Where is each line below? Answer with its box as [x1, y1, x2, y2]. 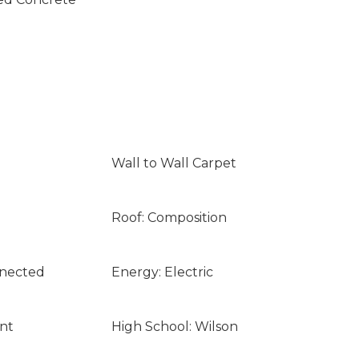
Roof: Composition [111, 210, 227, 225]
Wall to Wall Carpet [111, 155, 236, 171]
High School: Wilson [111, 319, 238, 334]
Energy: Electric [111, 264, 213, 280]
